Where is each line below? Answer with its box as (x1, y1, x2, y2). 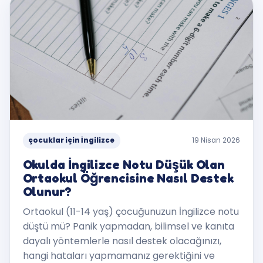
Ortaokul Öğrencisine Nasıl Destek (22, 170, 234, 186)
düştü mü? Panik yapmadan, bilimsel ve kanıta (22, 219, 234, 233)
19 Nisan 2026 (192, 136, 241, 146)
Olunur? (22, 183, 72, 199)
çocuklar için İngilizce (28, 136, 115, 146)
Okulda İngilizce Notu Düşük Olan (22, 156, 225, 172)
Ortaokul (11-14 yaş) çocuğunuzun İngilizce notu (22, 204, 239, 218)
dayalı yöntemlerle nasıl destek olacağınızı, (22, 234, 221, 248)
